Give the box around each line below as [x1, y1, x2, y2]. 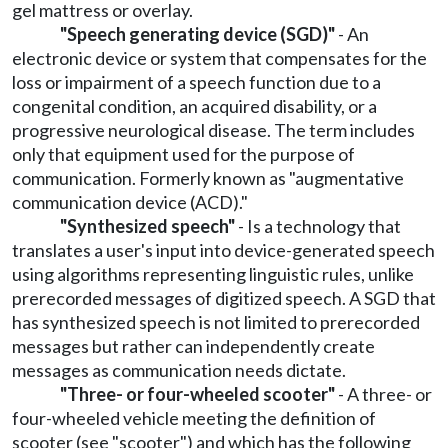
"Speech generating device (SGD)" [60, 23, 335, 45]
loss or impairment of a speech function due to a [12, 71, 381, 93]
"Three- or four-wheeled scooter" [60, 383, 335, 405]
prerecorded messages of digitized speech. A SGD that [12, 287, 436, 309]
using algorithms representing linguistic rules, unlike [12, 263, 414, 285]
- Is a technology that [235, 215, 401, 237]
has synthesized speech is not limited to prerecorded [12, 311, 420, 333]
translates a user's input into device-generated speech [12, 239, 435, 261]
